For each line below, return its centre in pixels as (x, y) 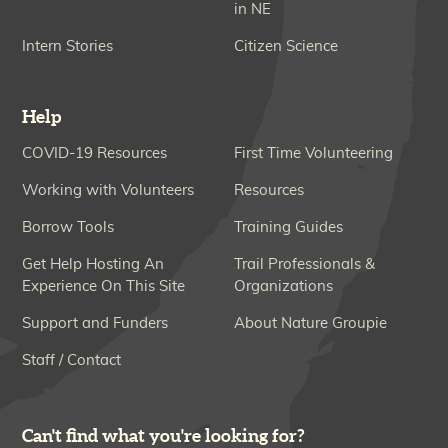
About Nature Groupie (310, 323)
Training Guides (288, 227)
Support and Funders (95, 323)
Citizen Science (286, 46)
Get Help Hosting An (93, 264)
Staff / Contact (72, 360)
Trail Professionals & (304, 264)
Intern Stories (68, 46)
